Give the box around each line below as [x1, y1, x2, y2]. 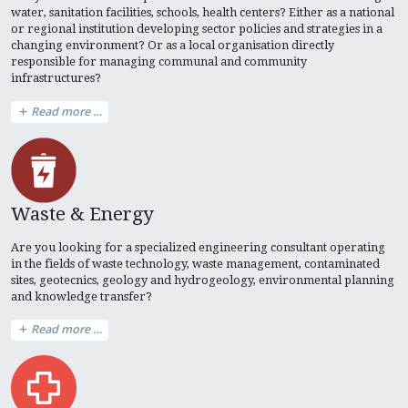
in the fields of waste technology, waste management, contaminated [11, 256, 380, 270]
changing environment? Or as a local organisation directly [11, 38, 334, 53]
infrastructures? [11, 71, 101, 86]
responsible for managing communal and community [11, 55, 307, 69]
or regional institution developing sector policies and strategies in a [11, 22, 382, 36]
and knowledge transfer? [11, 289, 152, 303]
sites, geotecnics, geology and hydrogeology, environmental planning [11, 272, 394, 287]
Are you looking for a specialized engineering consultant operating [11, 240, 385, 254]
